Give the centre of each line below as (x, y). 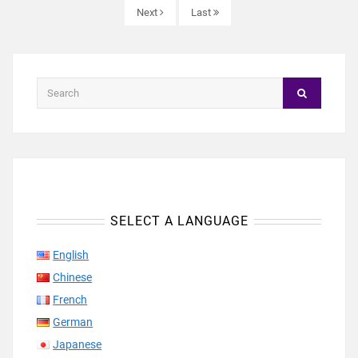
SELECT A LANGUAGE (179, 221)
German (73, 322)
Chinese (73, 277)
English (71, 255)
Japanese (78, 344)
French (70, 299)
